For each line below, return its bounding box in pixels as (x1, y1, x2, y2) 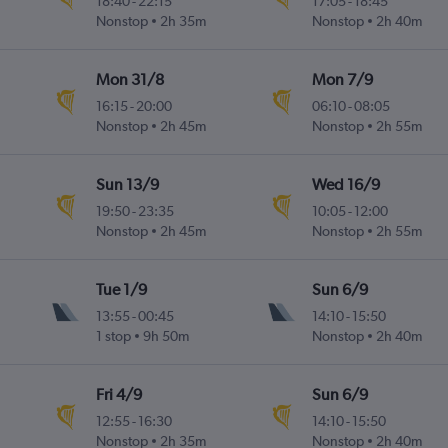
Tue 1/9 (96, 280, 148, 300)
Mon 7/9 (311, 70, 373, 90)
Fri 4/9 (96, 385, 143, 405)
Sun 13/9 (96, 175, 160, 195)
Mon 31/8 (96, 70, 165, 90)
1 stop (96, 328, 132, 345)
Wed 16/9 (311, 175, 380, 195)
